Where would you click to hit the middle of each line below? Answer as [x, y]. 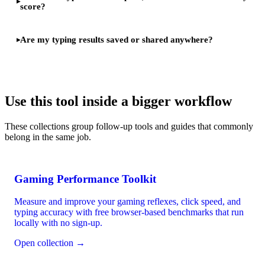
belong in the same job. [48, 137]
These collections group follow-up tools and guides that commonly [129, 126]
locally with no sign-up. [58, 223]
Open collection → [50, 243]
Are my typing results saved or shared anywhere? [117, 39]
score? [33, 6]
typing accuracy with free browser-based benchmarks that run [129, 212]
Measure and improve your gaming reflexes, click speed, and [127, 202]
